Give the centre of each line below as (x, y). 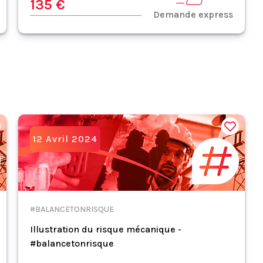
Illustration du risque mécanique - (105, 229)
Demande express (193, 14)
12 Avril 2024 (65, 139)
